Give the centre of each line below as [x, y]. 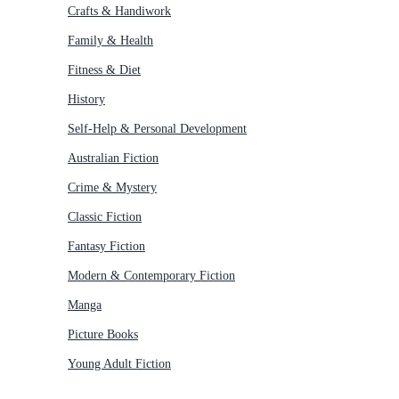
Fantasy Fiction [106, 246]
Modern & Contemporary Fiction [151, 275]
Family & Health [110, 40]
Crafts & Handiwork [119, 11]
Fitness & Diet [104, 69]
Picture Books [103, 334]
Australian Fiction [113, 158]
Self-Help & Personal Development [157, 128]
